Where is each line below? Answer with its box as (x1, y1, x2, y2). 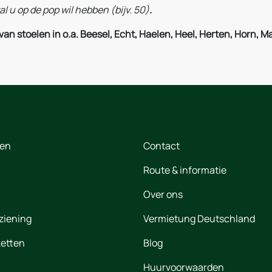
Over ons (143, 187, 183, 201)
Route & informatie (143, 163, 226, 177)
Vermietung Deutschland (143, 211, 255, 225)
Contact (143, 138, 180, 152)
